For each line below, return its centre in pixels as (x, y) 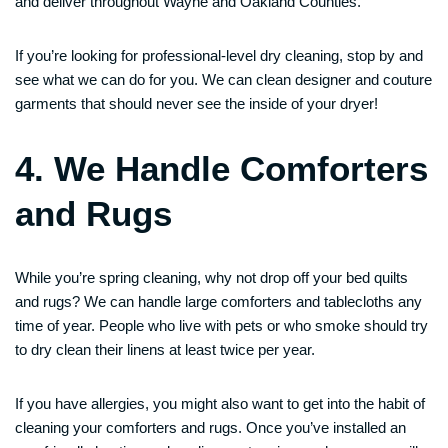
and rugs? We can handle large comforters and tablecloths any (218, 301)
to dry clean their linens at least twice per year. (165, 349)
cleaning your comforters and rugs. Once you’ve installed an (210, 427)
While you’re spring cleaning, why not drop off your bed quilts (211, 277)
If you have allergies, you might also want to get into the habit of (220, 403)
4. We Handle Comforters (221, 168)
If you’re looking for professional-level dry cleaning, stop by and (219, 55)
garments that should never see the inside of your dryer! (196, 103)
